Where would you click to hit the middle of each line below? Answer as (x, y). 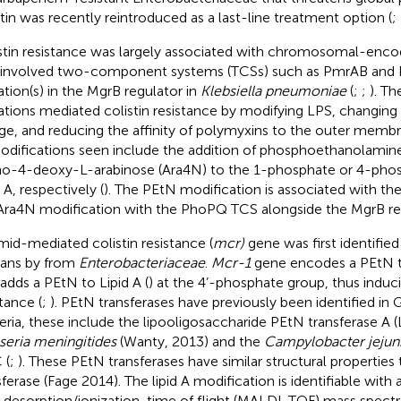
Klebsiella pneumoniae (273, 90)
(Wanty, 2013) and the (190, 341)
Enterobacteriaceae (141, 262)
